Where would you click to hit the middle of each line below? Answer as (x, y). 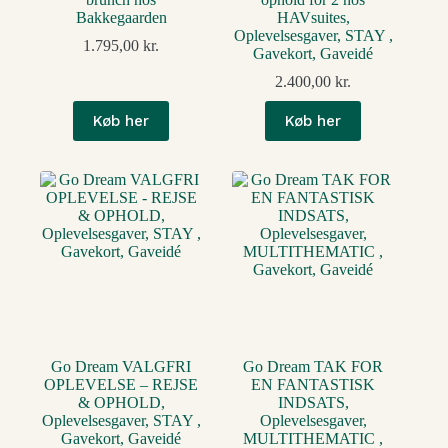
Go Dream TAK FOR (313, 366)
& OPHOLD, (121, 402)
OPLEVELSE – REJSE (121, 384)
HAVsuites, (313, 17)
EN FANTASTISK (313, 384)
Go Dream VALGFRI (121, 366)
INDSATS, (313, 402)
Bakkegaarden (121, 17)
